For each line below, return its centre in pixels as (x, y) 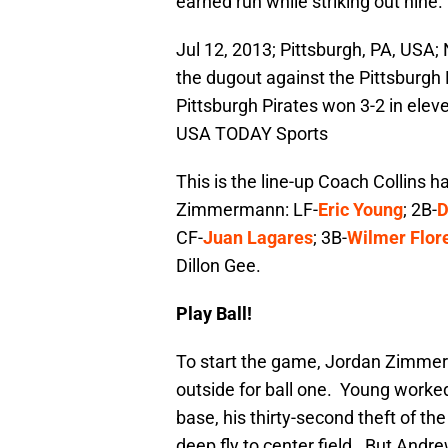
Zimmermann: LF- (247, 210)
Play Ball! (214, 314)
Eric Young (360, 210)
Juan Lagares (258, 238)
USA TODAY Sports (252, 134)
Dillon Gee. (218, 266)
